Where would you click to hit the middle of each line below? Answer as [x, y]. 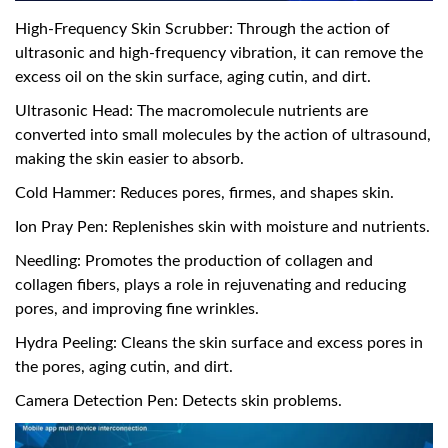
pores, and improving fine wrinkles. [137, 309]
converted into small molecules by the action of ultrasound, [223, 135]
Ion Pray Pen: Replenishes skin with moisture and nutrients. [222, 227]
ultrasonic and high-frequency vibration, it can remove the [219, 53]
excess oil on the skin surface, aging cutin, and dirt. [193, 77]
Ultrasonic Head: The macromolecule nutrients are [191, 111]
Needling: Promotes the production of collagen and [194, 261]
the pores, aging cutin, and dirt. [124, 367]
